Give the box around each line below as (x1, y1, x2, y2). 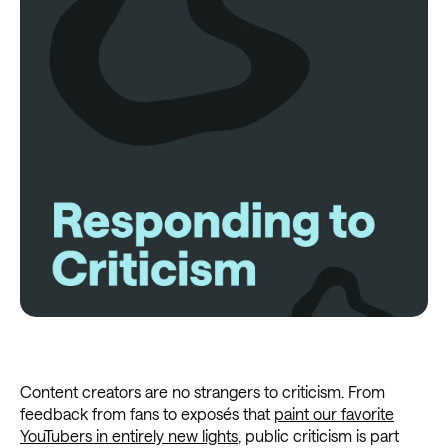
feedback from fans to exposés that (20, 404, 274, 424)
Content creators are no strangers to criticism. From (20, 382, 385, 402)
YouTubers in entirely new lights (20, 426, 238, 446)
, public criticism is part (238, 426, 399, 446)
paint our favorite (274, 404, 394, 424)
